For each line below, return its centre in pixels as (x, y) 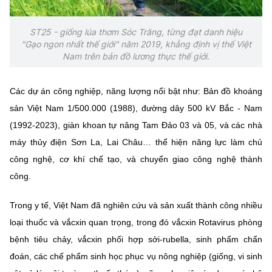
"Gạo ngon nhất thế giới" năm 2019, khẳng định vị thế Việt (136, 44)
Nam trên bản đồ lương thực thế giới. (136, 56)
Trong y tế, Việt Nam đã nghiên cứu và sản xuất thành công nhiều (136, 206)
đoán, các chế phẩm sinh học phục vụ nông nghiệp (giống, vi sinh (136, 257)
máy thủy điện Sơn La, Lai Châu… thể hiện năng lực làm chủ (136, 142)
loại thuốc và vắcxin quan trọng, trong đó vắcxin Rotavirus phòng (136, 223)
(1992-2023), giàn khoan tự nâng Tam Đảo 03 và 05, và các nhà (136, 125)
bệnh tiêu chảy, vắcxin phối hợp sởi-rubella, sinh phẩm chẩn (136, 240)
